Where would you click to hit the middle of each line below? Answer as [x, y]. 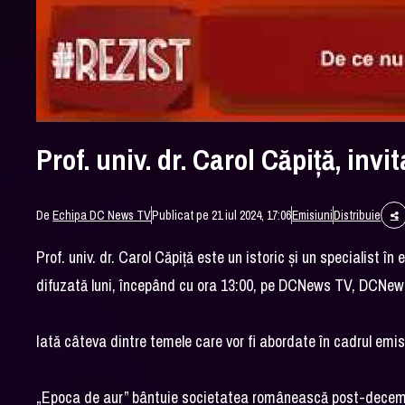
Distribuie [358, 215]
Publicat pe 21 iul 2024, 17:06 [222, 215]
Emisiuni [313, 215]
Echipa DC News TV [102, 215]
